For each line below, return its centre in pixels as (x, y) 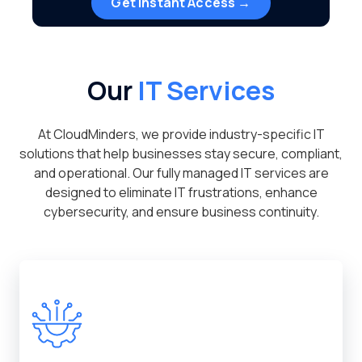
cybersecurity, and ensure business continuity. (181, 212)
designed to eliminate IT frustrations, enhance (181, 193)
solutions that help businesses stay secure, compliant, (181, 154)
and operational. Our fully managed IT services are (181, 173)
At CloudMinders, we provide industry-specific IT (181, 135)
